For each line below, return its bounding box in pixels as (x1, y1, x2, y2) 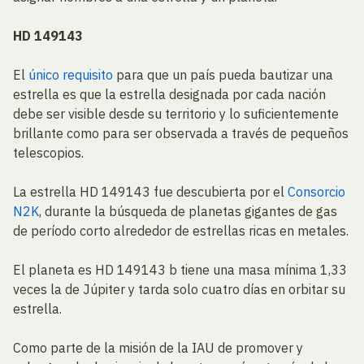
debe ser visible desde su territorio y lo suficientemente (13, 106, 339, 122)
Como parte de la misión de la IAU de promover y (13, 340, 303, 356)
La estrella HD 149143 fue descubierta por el (13, 184, 288, 200)
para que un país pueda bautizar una (113, 67, 333, 83)
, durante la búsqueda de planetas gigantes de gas (39, 203, 337, 219)
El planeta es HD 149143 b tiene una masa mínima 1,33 (13, 262, 347, 278)
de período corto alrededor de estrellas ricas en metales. (13, 223, 349, 239)
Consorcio (288, 184, 345, 200)
